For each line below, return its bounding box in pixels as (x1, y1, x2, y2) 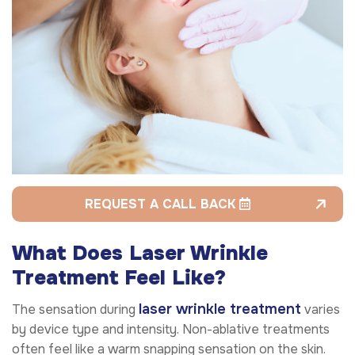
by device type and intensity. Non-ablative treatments (12, 320, 330, 338)
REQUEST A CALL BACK (85, 195, 239, 212)
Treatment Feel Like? (12, 264, 226, 291)
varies (301, 300, 340, 318)
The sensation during (12, 300, 139, 318)
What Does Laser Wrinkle (12, 239, 268, 266)
